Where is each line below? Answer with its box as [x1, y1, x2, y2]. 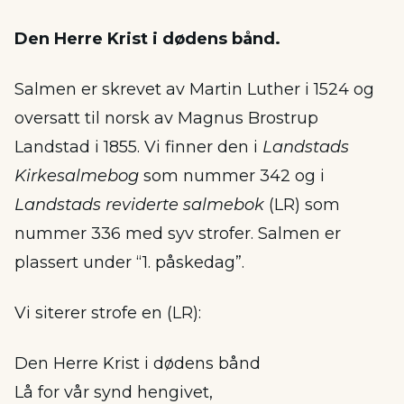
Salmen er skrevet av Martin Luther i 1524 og [14, 79, 374, 99]
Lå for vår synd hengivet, [14, 382, 213, 402]
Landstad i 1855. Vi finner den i [14, 137, 262, 157]
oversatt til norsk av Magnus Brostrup [14, 108, 318, 128]
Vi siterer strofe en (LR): [14, 303, 201, 323]
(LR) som [264, 195, 340, 215]
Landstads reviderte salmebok [14, 195, 264, 215]
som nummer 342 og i [139, 166, 325, 186]
